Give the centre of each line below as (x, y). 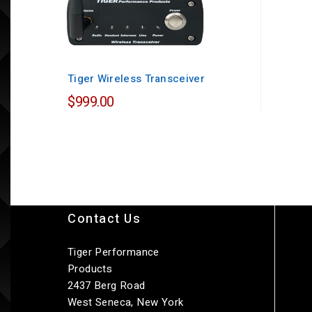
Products (90, 269)
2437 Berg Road (107, 286)
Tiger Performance (114, 252)
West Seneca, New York (126, 302)
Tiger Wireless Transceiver (136, 79)
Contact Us (104, 219)
